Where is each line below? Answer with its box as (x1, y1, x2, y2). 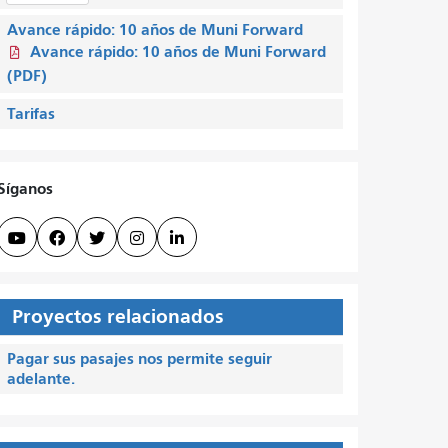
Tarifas (6, 103, 55, 123)
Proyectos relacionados (11, 304, 224, 328)
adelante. (6, 368, 75, 388)
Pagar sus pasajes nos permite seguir (6, 348, 272, 368)
